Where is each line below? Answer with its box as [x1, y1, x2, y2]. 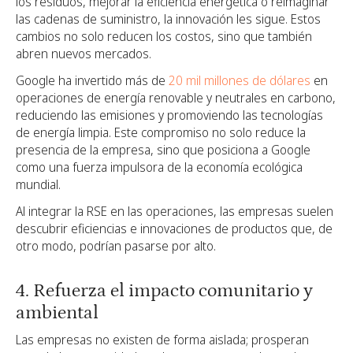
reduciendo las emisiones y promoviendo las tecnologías [16, 106, 323, 124]
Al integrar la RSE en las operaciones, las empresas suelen [16, 202, 333, 220]
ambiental [16, 301, 98, 323]
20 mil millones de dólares [169, 71, 310, 89]
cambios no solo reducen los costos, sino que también [16, 27, 312, 45]
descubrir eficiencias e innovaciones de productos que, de [16, 219, 333, 237]
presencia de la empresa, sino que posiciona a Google [16, 140, 310, 158]
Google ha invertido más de [16, 71, 169, 89]
